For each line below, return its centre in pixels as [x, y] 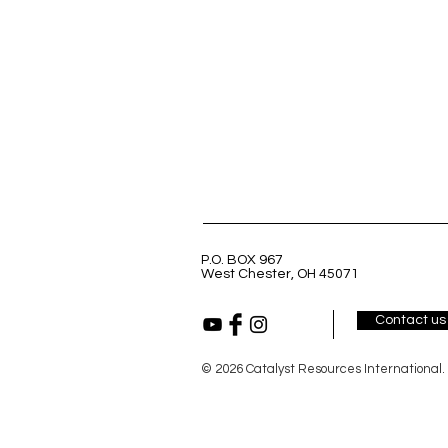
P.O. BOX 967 [242, 260]
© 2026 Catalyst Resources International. [323, 369]
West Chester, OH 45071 [283, 274]
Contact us [410, 320]
